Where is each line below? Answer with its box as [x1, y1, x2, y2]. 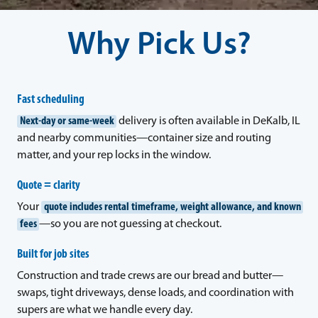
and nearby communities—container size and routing [17, 132, 271, 144]
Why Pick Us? [67, 29, 251, 62]
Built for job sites [17, 248, 89, 261]
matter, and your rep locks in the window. [17, 149, 211, 161]
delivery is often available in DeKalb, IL [116, 115, 301, 127]
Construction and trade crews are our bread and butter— [17, 270, 283, 282]
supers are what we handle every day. [17, 304, 192, 316]
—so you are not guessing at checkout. [39, 218, 222, 230]
